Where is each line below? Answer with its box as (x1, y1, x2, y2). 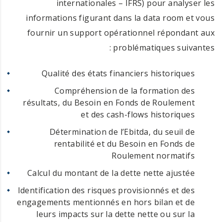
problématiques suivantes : (113, 42, 215, 53)
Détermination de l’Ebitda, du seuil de (49, 126, 195, 137)
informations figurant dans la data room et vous (26, 12, 215, 23)
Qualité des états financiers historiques (42, 67, 195, 79)
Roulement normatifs (111, 150, 195, 161)
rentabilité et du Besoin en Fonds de (54, 138, 195, 149)
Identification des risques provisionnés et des (17, 184, 195, 196)
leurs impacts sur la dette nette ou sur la (36, 208, 195, 220)
